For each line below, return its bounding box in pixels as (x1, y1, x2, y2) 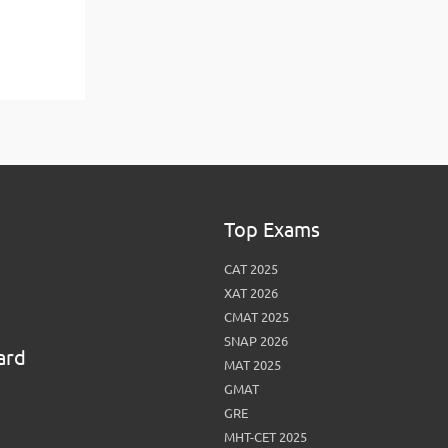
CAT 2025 (223, 262, 278, 276)
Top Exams (223, 218, 320, 241)
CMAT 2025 (223, 310, 289, 324)
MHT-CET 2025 (223, 430, 307, 444)
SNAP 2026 (223, 334, 288, 348)
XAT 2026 (223, 286, 278, 300)
